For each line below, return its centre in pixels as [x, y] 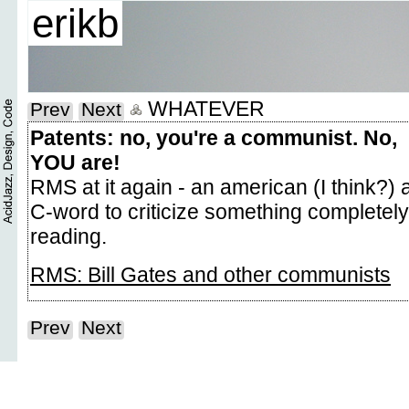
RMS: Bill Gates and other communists [210, 274]
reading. [68, 236]
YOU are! [75, 163]
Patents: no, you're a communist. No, [214, 138]
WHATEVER [204, 109]
